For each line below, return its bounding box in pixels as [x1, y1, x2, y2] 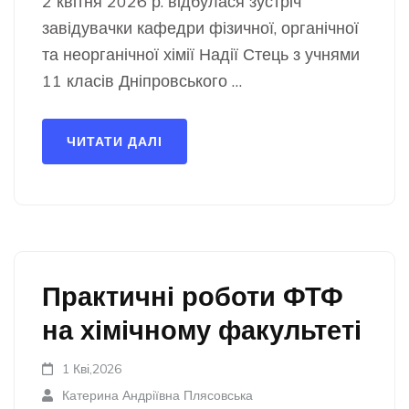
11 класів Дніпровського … [42, 70, 242, 91]
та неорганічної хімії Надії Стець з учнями [42, 44, 360, 65]
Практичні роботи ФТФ [42, 279, 343, 312]
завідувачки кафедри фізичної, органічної [42, 17, 359, 38]
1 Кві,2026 [62, 361, 122, 377]
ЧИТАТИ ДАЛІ [67, 133, 163, 150]
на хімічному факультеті [42, 313, 362, 346]
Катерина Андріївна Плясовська [62, 387, 254, 404]
